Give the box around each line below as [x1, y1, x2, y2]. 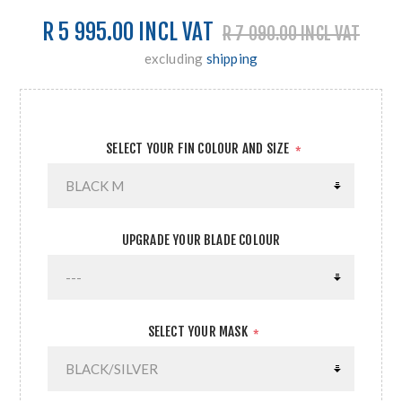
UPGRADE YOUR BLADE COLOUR [121, 232, 281, 249]
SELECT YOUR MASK [147, 323, 251, 341]
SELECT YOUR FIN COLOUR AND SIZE [106, 140, 293, 158]
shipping [205, 50, 258, 67]
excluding [144, 50, 206, 67]
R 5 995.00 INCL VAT [42, 18, 214, 47]
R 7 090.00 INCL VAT [223, 22, 360, 45]
